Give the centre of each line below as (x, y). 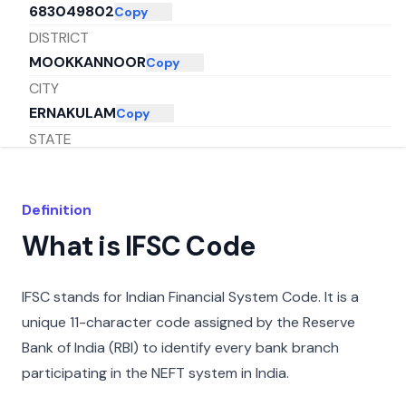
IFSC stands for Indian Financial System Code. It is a (190, 297)
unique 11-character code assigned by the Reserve (188, 322)
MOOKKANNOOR (87, 63)
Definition (57, 210)
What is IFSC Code (139, 246)
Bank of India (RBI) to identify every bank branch (180, 348)
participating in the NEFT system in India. (155, 373)
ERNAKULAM (72, 113)
